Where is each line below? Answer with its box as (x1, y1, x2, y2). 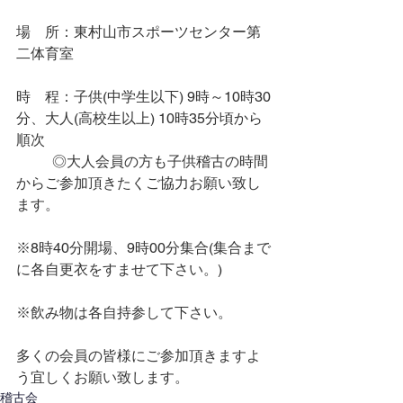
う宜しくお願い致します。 (16, 369, 189, 386)
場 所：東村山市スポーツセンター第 (16, 23, 261, 40)
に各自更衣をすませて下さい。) (16, 261, 222, 278)
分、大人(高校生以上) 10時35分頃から (16, 110, 263, 127)
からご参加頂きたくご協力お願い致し (16, 175, 261, 192)
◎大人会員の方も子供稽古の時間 (16, 153, 52, 170)
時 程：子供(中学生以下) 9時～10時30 (16, 88, 271, 105)
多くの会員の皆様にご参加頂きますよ (16, 347, 261, 364)
